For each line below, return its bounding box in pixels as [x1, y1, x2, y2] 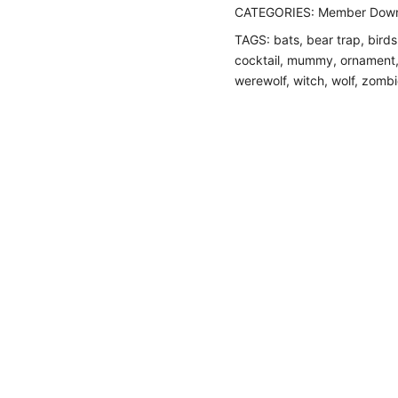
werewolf [235, 73, 286, 88]
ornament [340, 52, 395, 68]
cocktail [235, 52, 280, 68]
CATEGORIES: [235, 4, 318, 20]
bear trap [306, 32, 361, 47]
